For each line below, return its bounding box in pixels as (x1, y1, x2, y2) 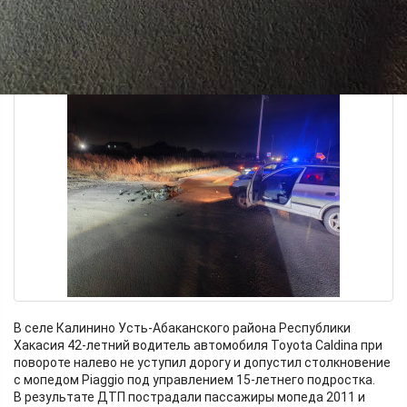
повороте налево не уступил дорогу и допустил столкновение (14, 355, 391, 370)
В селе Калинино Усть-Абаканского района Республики (14, 321, 351, 335)
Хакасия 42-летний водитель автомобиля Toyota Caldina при (14, 338, 382, 352)
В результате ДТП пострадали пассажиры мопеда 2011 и (14, 390, 365, 404)
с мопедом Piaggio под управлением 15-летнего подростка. (14, 372, 375, 387)
